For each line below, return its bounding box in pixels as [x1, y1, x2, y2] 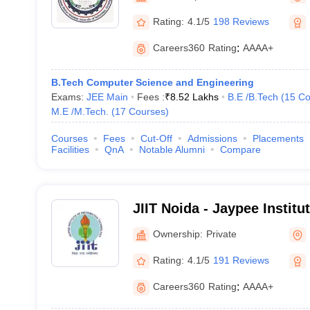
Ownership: [152, 228, 203, 239]
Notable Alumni [138, 144, 205, 155]
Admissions [187, 133, 237, 144]
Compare [219, 144, 261, 155]
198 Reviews [212, 15, 269, 27]
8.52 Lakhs [170, 91, 219, 102]
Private [206, 228, 237, 239]
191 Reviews [212, 254, 269, 266]
